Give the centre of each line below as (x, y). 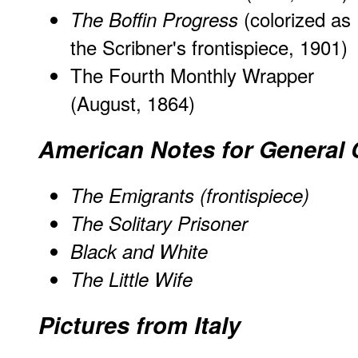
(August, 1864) (133, 103)
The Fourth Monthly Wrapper (192, 75)
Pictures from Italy (139, 325)
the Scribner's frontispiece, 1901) (209, 47)
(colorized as (294, 19)
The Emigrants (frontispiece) (190, 195)
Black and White (139, 251)
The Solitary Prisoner (159, 223)
